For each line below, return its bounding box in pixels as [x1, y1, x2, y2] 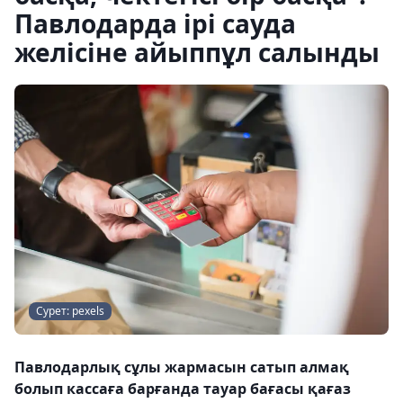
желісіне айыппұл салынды [14, 35, 380, 69]
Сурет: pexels [36, 302, 104, 318]
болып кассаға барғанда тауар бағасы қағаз [14, 378, 351, 399]
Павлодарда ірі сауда [14, 6, 296, 40]
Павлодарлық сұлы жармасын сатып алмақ [14, 356, 349, 377]
